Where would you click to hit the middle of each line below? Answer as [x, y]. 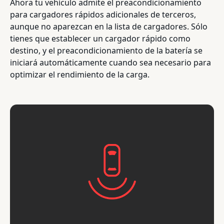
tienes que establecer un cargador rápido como [100, 38]
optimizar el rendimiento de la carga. [80, 74]
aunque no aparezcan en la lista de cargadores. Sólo [109, 26]
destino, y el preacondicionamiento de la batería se [106, 50]
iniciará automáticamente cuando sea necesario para [110, 62]
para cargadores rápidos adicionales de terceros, [103, 14]
